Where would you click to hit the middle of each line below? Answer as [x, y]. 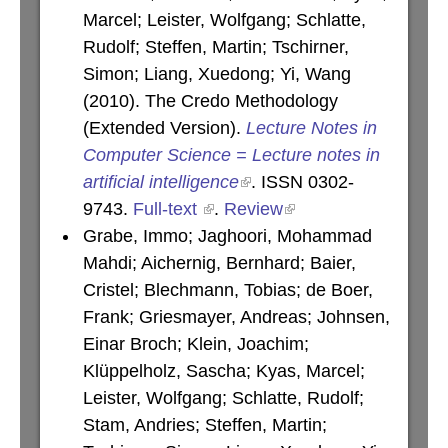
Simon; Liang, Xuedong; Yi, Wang [217, 74]
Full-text [167, 209]
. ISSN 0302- [302, 182]
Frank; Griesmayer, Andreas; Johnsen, [236, 317]
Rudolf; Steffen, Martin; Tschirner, [216, 47]
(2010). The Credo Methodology [210, 101]
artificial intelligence [161, 182]
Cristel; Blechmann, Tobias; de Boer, [228, 290]
